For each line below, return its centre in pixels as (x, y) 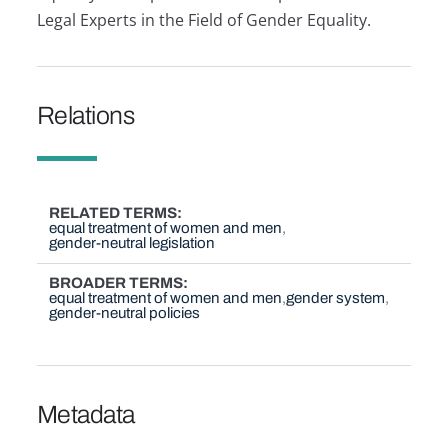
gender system (336, 297)
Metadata (85, 414)
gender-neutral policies (125, 312)
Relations (85, 115)
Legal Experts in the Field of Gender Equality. (203, 20)
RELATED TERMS (113, 212)
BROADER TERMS (116, 282)
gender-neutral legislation (132, 242)
